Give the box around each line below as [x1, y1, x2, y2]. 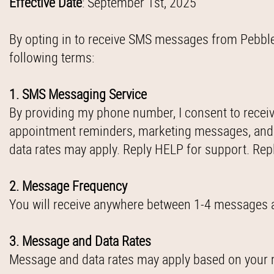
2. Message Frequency [9, 177, 127, 194]
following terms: [9, 48, 97, 66]
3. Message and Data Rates [9, 232, 151, 250]
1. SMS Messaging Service [9, 85, 147, 103]
